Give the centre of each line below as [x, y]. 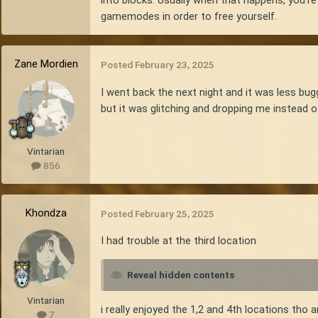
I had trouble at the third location [179, 240]
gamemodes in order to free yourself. [189, 16]
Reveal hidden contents [181, 275]
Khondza [46, 213]
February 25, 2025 [175, 213]
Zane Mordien [46, 64]
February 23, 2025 [175, 65]
